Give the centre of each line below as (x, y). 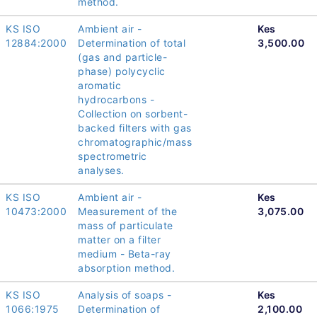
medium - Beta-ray (125, 253)
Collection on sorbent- (133, 113)
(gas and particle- (122, 57)
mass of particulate (126, 225)
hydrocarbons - (116, 99)
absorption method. (126, 267)
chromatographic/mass (135, 142)
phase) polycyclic (122, 71)
